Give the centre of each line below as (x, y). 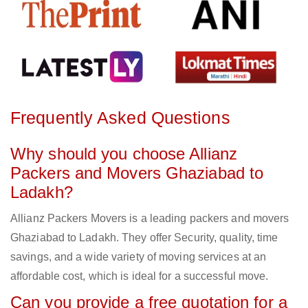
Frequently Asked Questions (120, 118)
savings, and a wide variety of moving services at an (139, 257)
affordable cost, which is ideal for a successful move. (140, 276)
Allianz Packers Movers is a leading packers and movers (150, 219)
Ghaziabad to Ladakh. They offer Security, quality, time (144, 238)
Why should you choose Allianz (124, 154)
